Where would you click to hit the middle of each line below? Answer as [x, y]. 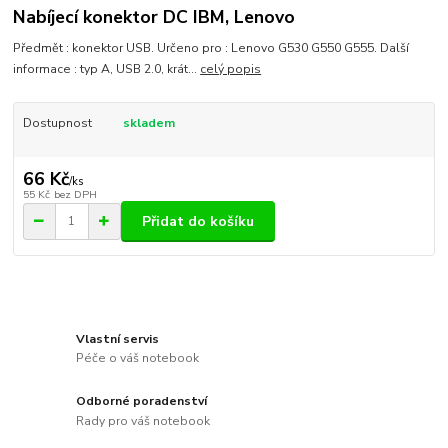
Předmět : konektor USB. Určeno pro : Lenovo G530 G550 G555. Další [211, 47]
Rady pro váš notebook [143, 421]
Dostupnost [57, 122]
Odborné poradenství [142, 401]
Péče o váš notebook [138, 358]
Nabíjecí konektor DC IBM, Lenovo [154, 17]
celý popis [231, 68]
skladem [148, 122]
